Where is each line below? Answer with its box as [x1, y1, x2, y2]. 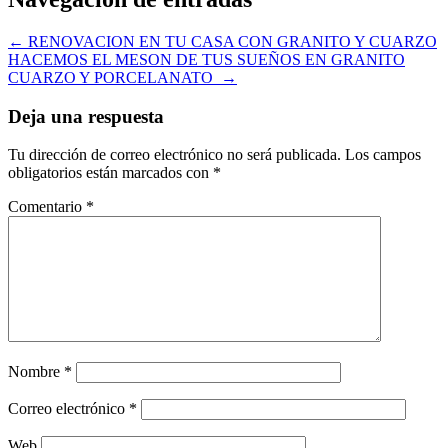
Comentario [8, 198, 86, 216]
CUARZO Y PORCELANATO [8, 68, 221, 86]
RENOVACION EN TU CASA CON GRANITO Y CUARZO [24, 32, 437, 50]
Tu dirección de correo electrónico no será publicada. [8, 146, 341, 164]
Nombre [8, 363, 64, 381]
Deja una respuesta [8, 105, 164, 127]
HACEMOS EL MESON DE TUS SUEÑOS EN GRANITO [8, 50, 405, 68]
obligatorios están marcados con [8, 164, 213, 182]
